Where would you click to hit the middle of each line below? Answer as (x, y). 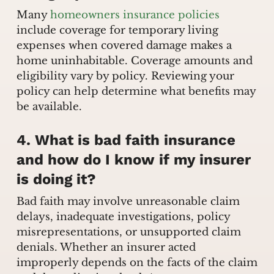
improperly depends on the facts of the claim (137, 262)
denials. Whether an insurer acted (106, 247)
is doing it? (56, 179)
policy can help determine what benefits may (136, 92)
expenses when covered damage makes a (124, 46)
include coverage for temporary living (117, 31)
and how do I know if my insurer (133, 159)
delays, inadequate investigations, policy (123, 217)
